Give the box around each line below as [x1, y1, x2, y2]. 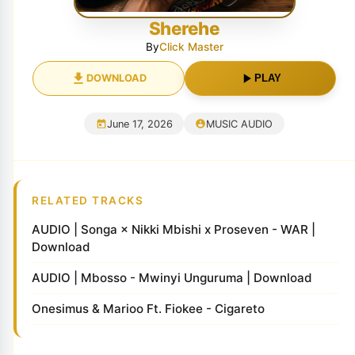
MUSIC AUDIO [206, 117, 273, 130]
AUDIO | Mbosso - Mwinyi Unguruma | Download [32, 270, 313, 286]
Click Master [158, 40, 223, 53]
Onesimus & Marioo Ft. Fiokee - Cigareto [32, 301, 265, 317]
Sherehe [148, 17, 220, 39]
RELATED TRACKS [32, 194, 144, 208]
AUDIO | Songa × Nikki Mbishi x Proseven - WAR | [32, 222, 316, 238]
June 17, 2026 [106, 117, 173, 130]
